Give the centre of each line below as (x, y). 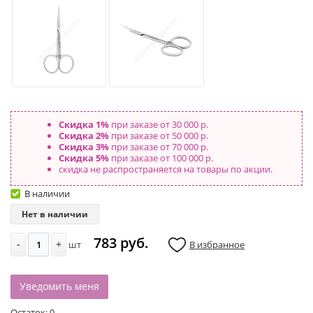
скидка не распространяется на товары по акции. (165, 169)
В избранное (217, 244)
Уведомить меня (59, 286)
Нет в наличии (55, 214)
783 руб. (121, 242)
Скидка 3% (83, 146)
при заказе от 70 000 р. (158, 146)
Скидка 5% (83, 158)
